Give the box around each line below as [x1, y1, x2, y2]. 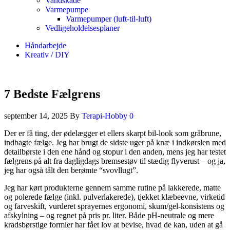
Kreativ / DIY [25, 50, 70, 59]
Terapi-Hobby [82, 111, 129, 120]
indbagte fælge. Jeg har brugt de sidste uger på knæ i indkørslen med [4, 138, 226, 147]
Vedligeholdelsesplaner [45, 24, 120, 32]
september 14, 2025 [4, 111, 70, 120]
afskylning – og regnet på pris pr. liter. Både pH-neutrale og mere [4, 210, 214, 220]
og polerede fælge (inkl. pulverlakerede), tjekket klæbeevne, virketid [4, 192, 225, 201]
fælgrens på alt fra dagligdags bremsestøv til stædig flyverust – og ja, [4, 156, 225, 165]
